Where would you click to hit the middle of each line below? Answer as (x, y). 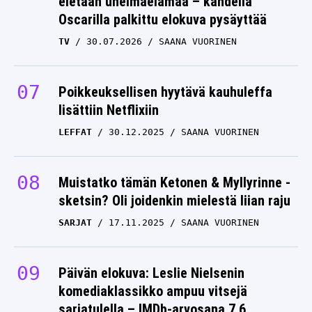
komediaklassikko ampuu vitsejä (153, 291)
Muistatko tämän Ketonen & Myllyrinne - (174, 182)
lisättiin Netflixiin (109, 110)
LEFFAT (75, 132)
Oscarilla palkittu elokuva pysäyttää (163, 19)
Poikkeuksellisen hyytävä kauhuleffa (165, 92)
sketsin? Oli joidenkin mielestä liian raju (174, 201)
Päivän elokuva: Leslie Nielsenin (151, 273)
